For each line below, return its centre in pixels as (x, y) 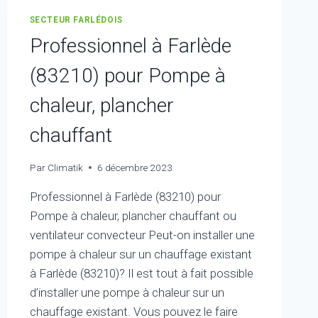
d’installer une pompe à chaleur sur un (127, 292)
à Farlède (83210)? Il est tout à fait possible (141, 273)
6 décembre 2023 (135, 167)
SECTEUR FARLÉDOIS (76, 20)
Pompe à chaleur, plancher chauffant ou (133, 215)
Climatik (65, 167)
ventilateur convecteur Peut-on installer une (142, 235)
